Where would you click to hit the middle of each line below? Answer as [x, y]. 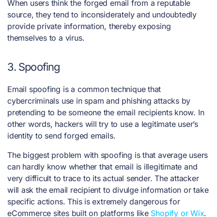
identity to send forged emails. [62, 136]
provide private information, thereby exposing [89, 26]
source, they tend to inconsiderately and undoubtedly [102, 15]
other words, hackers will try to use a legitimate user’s [103, 124]
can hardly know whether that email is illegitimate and [102, 167]
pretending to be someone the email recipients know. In [106, 113]
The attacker [177, 178]
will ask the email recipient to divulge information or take [108, 190]
